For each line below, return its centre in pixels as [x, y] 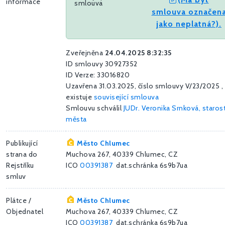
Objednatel [25, 212]
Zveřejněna [85, 53]
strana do [22, 154]
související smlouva [126, 97]
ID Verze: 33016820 [98, 75]
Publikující [22, 143]
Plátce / [19, 201]
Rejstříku [20, 165]
